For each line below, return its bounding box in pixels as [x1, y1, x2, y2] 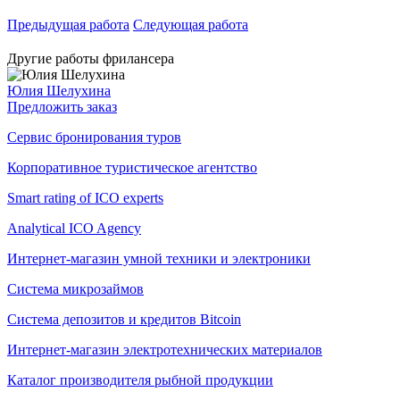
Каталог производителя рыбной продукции [7, 371, 273, 387]
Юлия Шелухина [7, 82, 111, 98]
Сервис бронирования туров [7, 129, 181, 145]
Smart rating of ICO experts [7, 189, 163, 205]
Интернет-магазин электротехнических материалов [7, 341, 322, 357]
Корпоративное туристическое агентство [7, 159, 257, 175]
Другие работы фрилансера [7, 50, 174, 66]
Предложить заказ [7, 98, 117, 114]
